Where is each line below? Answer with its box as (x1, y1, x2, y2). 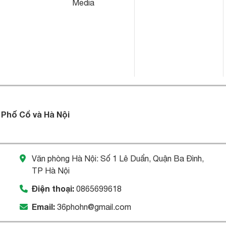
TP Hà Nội (32, 166, 70, 176)
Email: (32, 202, 55, 212)
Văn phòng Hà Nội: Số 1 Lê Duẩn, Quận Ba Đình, (32, 154, 204, 163)
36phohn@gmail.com (57, 202, 131, 212)
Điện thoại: (32, 184, 74, 194)
